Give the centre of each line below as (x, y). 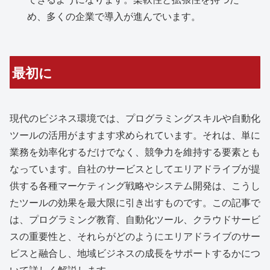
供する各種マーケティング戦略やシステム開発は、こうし (135, 186)
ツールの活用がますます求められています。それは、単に (135, 135)
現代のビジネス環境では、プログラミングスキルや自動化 (135, 118)
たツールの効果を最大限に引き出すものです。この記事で (135, 202)
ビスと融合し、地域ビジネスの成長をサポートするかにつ (135, 253)
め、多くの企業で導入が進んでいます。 (114, 16)
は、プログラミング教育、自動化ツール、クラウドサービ (135, 219)
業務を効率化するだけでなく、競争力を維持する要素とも (135, 152)
